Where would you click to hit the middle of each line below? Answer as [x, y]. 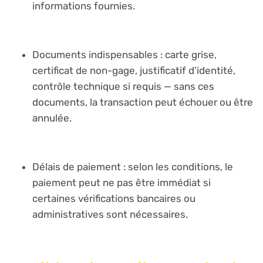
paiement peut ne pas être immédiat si [122, 182]
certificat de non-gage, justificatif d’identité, [134, 70]
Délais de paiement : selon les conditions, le [133, 166]
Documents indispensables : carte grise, [124, 54]
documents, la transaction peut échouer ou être [143, 102]
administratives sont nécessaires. [110, 214]
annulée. [52, 118]
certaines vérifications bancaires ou [114, 198]
